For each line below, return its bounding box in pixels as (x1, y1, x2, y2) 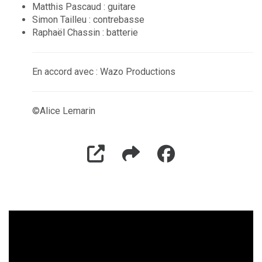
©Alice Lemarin (32, 105, 95, 116)
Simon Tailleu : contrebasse (32, 13, 144, 25)
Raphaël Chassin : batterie (32, 26, 138, 38)
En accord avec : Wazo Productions (32, 65, 175, 77)
